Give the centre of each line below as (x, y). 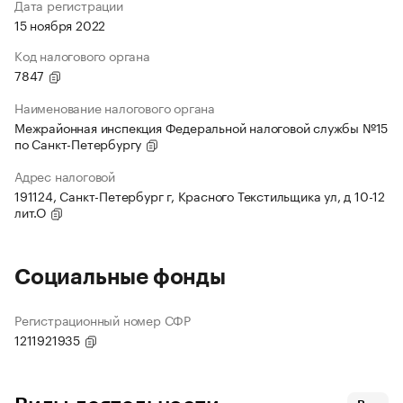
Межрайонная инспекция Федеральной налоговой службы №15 (201, 127)
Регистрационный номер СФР (103, 320)
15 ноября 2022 (60, 25)
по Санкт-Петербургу (80, 143)
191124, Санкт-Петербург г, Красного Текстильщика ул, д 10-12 (200, 196)
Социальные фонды (120, 278)
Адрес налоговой (65, 176)
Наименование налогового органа (115, 107)
